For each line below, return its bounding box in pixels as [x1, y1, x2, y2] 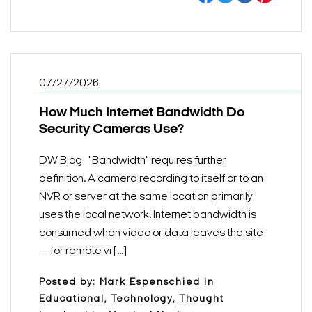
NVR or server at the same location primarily [39, 192, 253, 203]
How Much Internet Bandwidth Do [39, 106, 244, 120]
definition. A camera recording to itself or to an [39, 173, 263, 185]
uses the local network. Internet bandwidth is [39, 210, 256, 221]
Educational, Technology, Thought [39, 294, 224, 305]
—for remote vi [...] [39, 246, 127, 258]
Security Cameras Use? [39, 123, 184, 137]
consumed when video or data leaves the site [39, 228, 263, 240]
